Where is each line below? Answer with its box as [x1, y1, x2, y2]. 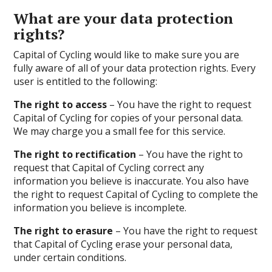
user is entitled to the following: [13, 75, 158, 88]
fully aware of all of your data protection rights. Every [13, 61, 256, 75]
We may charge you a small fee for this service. [13, 124, 226, 138]
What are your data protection [13, 8, 234, 28]
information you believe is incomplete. [13, 201, 187, 214]
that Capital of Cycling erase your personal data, [13, 237, 233, 251]
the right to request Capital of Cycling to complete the [13, 188, 259, 201]
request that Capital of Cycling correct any [13, 161, 205, 174]
